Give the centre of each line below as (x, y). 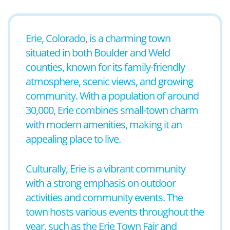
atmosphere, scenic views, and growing (109, 81)
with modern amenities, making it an (104, 124)
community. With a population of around (112, 96)
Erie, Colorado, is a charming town (98, 38)
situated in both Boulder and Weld (98, 53)
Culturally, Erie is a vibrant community (106, 169)
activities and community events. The (104, 197)
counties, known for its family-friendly (105, 67)
